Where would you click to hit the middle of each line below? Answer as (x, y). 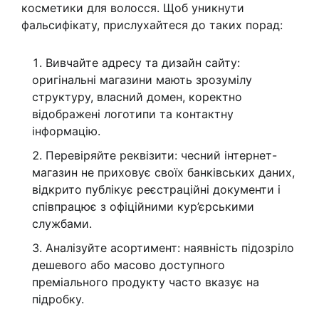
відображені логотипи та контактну (133, 114)
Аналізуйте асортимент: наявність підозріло (170, 248)
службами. (62, 224)
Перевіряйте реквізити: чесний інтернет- (161, 156)
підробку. (58, 299)
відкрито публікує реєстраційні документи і (156, 190)
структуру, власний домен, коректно (137, 97)
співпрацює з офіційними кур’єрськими (143, 207)
